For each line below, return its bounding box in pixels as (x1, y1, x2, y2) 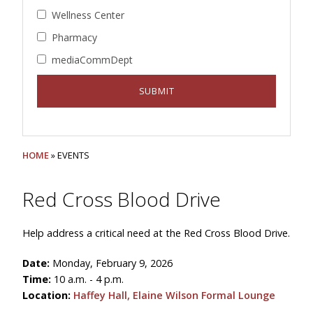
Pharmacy (52, 31, 97, 44)
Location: (22, 289, 73, 302)
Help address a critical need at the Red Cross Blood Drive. (22, 226, 290, 240)
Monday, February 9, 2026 (52, 256, 173, 270)
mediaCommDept (52, 53, 133, 66)
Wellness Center (52, 8, 124, 22)
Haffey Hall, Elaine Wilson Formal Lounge (73, 289, 275, 302)
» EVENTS (49, 149, 89, 161)
